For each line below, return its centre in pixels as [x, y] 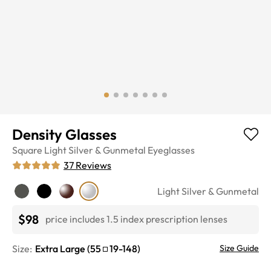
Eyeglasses [171, 150]
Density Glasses [64, 134]
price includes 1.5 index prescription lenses [136, 219]
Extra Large [60, 248]
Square [27, 150]
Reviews [93, 165]
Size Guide [239, 248]
